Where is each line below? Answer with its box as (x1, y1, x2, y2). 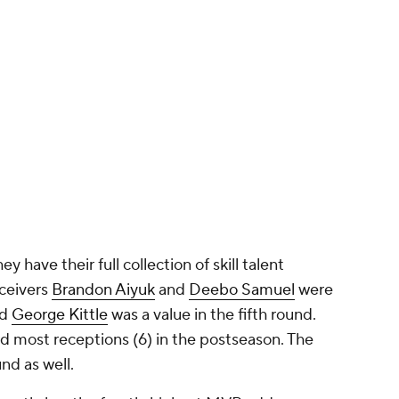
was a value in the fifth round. (108, 305, 316, 326)
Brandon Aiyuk (52, 280, 155, 301)
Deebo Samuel (189, 280, 295, 301)
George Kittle (12, 305, 108, 326)
